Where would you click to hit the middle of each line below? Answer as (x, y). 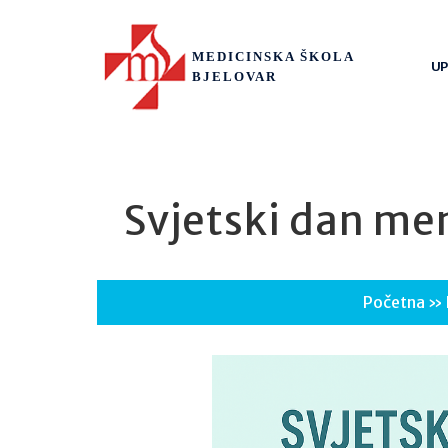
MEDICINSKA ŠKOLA (272, 56)
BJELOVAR (234, 76)
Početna (394, 301)
